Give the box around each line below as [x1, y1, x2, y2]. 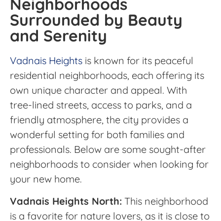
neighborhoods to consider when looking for [10, 158, 209, 171]
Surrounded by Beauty [10, 10, 183, 30]
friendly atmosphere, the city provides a [10, 113, 188, 126]
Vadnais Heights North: [10, 194, 122, 207]
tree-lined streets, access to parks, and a [10, 99, 192, 111]
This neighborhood [122, 194, 208, 207]
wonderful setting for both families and [10, 128, 184, 141]
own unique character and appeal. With [10, 84, 187, 97]
